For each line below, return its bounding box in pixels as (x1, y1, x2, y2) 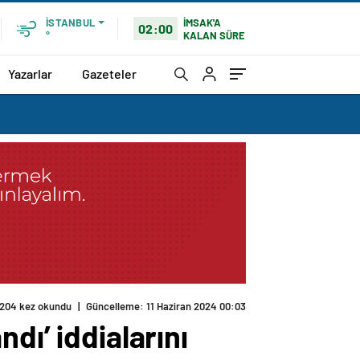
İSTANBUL (46, 16, 95, 29)
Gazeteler (82, 65, 137, 81)
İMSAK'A (183, 15, 222, 29)
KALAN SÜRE (183, 28, 246, 42)
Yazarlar (8, 65, 52, 81)
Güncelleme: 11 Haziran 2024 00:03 (86, 300, 246, 313)
